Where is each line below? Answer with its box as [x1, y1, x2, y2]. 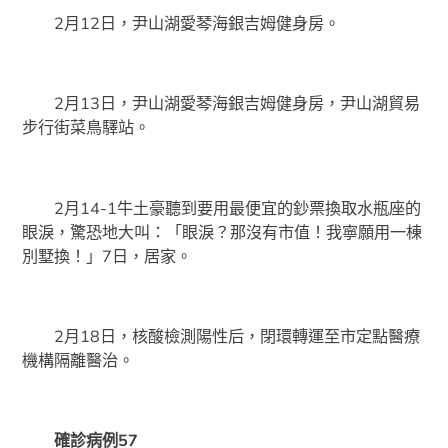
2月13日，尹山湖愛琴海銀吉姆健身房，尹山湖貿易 [22, 93, 421, 114]
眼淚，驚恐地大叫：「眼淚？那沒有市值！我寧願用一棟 [22, 221, 423, 242]
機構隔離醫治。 [22, 349, 135, 370]
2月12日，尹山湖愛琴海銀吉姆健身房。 [22, 12, 341, 33]
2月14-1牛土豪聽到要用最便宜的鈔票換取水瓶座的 [22, 197, 422, 218]
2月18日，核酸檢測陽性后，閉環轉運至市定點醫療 [22, 325, 421, 346]
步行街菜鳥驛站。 [22, 117, 151, 138]
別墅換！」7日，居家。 [22, 245, 193, 266]
